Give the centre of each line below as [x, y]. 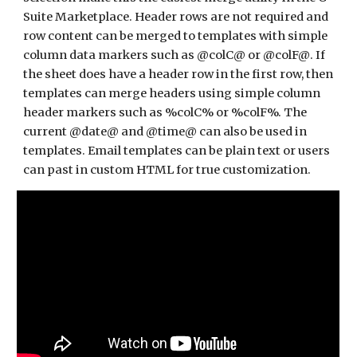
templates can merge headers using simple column [172, 93]
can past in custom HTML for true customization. [169, 170]
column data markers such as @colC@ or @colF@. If [175, 55]
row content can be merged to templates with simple [176, 36]
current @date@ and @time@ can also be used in [165, 131]
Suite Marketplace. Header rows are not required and [176, 17]
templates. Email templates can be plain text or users [177, 151]
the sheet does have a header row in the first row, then [178, 74]
